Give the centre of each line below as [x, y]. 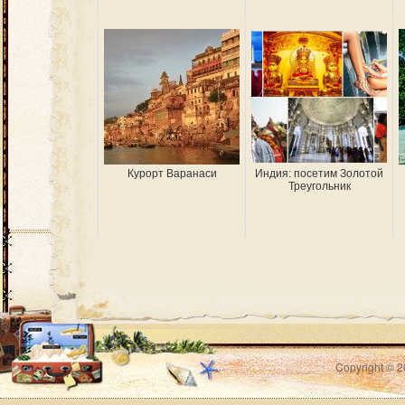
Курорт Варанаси [172, 174]
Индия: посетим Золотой [319, 174]
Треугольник [319, 186]
